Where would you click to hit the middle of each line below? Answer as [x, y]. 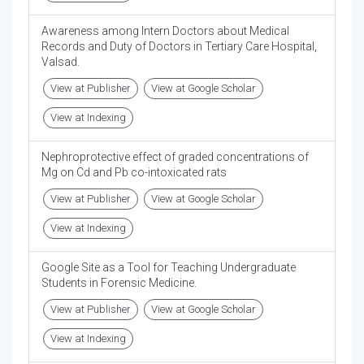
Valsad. [61, 62]
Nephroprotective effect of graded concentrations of [175, 157]
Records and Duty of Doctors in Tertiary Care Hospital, [179, 47]
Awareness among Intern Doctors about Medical [165, 31]
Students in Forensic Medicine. [119, 283]
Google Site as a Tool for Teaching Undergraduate [169, 268]
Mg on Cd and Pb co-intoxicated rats [134, 173]
